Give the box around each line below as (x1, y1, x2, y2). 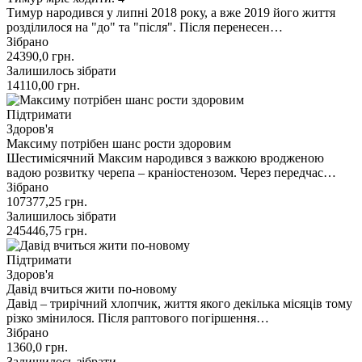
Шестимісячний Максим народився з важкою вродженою (6, 150, 324, 165)
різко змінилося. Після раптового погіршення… (6, 310, 269, 325)
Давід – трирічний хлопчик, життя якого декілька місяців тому (6, 296, 352, 310)
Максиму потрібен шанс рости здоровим (6, 136, 231, 150)
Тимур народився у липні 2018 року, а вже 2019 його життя (6, 5, 335, 19)
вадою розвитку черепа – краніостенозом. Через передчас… (6, 165, 336, 179)
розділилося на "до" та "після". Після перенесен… (6, 19, 283, 34)
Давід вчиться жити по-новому (6, 281, 177, 296)
